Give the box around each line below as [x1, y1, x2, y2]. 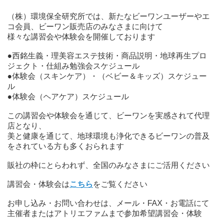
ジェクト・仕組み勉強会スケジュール [7, 61, 140, 70]
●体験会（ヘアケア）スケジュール [7, 92, 129, 101]
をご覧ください [93, 180, 147, 188]
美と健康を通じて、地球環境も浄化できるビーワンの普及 [7, 131, 210, 140]
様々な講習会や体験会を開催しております [7, 32, 155, 41]
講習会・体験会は [7, 180, 70, 188]
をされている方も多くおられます [7, 142, 124, 150]
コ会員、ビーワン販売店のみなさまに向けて [7, 22, 163, 31]
